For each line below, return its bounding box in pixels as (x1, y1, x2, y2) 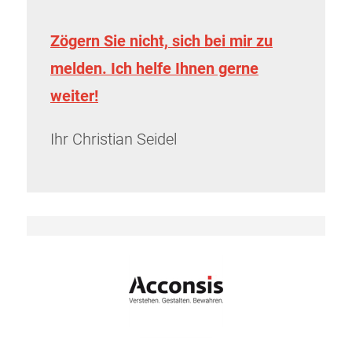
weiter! (50, 87, 98, 106)
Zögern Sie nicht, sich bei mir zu (50, 32, 273, 51)
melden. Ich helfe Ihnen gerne (50, 60, 258, 79)
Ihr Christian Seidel (50, 130, 177, 149)
